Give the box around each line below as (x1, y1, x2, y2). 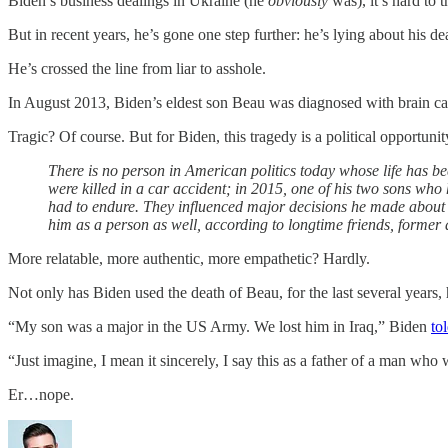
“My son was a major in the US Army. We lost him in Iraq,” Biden (8, 317, 431, 335)
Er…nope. (8, 385, 74, 403)
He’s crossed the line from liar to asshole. (8, 59, 266, 77)
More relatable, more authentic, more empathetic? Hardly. (8, 249, 370, 267)
